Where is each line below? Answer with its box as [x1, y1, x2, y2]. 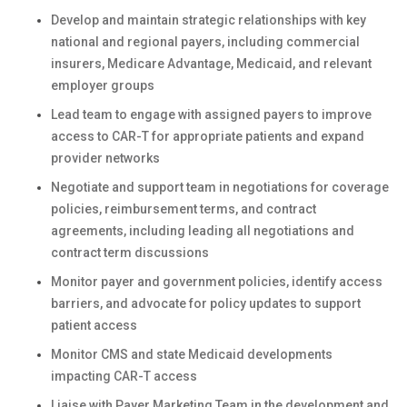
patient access [51, 318, 137, 333]
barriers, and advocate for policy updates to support [51, 296, 361, 311]
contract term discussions [51, 245, 209, 260]
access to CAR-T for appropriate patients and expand [51, 129, 364, 144]
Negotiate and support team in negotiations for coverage [51, 180, 389, 194]
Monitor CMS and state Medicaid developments [51, 347, 333, 362]
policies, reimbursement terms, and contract [51, 202, 316, 216]
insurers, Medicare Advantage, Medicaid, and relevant [51, 56, 372, 71]
